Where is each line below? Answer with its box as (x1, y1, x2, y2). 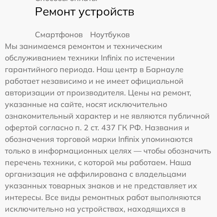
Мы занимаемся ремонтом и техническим (5, 41, 162, 51)
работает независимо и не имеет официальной (5, 76, 184, 86)
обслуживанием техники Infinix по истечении (5, 53, 175, 63)
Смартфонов (35, 30, 83, 40)
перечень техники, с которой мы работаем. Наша (5, 157, 191, 168)
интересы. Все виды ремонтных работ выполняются (5, 192, 201, 202)
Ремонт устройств (35, 4, 134, 19)
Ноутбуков (90, 30, 130, 40)
